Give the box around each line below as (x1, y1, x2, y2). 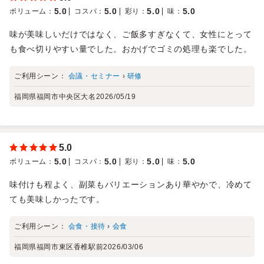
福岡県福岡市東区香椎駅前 (14, 242, 104, 251)
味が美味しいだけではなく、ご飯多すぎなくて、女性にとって (9, 29, 252, 39)
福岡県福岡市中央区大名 (14, 92, 96, 101)
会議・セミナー (68, 71, 121, 80)
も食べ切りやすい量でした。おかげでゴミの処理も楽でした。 (9, 44, 252, 54)
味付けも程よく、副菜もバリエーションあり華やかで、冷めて (9, 179, 252, 189)
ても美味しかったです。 (9, 194, 105, 204)
